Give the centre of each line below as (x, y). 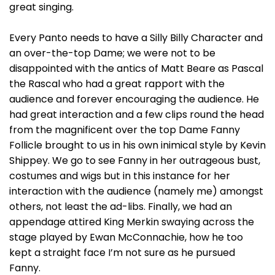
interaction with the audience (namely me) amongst (136, 191)
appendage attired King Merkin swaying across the (132, 222)
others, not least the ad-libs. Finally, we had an (121, 207)
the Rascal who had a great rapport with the (117, 84)
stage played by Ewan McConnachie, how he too (126, 237)
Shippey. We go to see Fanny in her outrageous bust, (135, 161)
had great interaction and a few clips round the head (137, 114)
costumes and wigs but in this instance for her (120, 176)
